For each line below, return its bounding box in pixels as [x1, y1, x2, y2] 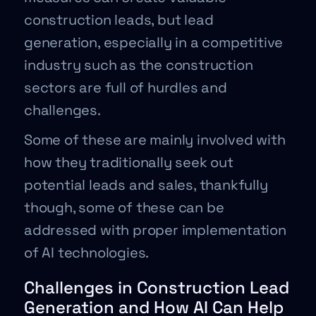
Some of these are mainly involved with [24, 130, 286, 149]
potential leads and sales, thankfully [24, 176, 268, 194]
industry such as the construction [24, 56, 253, 74]
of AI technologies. [24, 243, 150, 262]
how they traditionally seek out [24, 153, 233, 171]
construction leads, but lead [24, 11, 214, 29]
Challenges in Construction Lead [24, 276, 289, 298]
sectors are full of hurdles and [24, 78, 227, 97]
